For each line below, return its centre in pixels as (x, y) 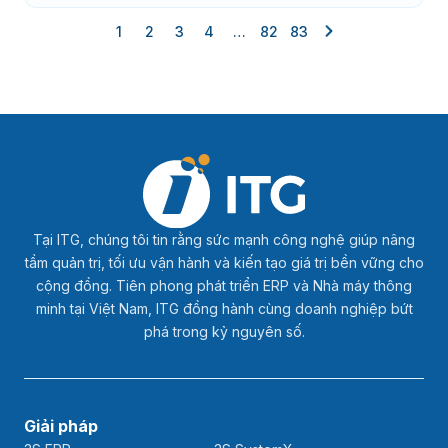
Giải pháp (61, 425)
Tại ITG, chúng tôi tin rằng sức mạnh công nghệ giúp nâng (224, 239)
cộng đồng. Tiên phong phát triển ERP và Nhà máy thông (224, 285)
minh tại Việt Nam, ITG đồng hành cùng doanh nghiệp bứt (224, 308)
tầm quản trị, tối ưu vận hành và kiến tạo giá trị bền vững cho (224, 262)
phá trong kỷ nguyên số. (224, 331)
